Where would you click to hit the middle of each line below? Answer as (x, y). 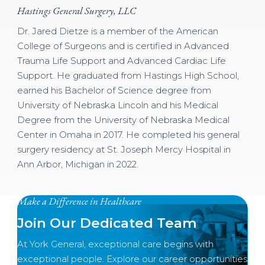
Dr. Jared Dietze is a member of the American (117, 32)
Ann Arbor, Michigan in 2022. (77, 165)
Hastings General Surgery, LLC (76, 11)
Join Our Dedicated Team (107, 223)
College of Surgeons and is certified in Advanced (123, 46)
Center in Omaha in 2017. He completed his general (128, 135)
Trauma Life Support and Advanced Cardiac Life (121, 61)
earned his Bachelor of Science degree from (114, 91)
